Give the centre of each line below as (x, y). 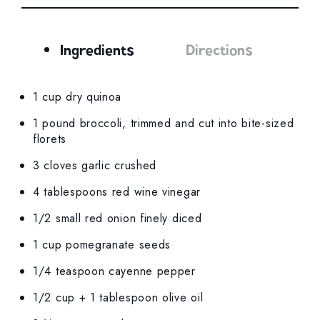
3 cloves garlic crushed (95, 166)
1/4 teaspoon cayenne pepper (114, 271)
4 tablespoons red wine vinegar (117, 192)
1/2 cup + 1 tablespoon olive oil (118, 298)
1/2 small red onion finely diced (117, 219)
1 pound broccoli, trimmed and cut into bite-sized (164, 124)
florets (50, 139)
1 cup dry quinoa (77, 97)
